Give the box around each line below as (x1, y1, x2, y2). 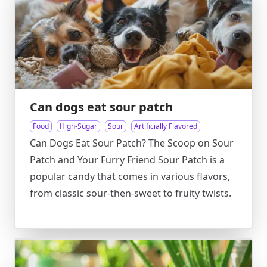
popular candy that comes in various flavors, (30, 170, 230, 183)
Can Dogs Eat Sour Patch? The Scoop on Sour (30, 136, 234, 150)
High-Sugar (60, 121, 97, 131)
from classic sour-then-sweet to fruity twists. (30, 187, 231, 200)
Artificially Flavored (134, 121, 197, 131)
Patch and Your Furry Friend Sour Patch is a (30, 153, 225, 166)
